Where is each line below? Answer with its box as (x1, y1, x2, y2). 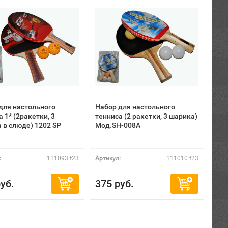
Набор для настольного (95, 103, 175, 111)
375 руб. (95, 178, 134, 190)
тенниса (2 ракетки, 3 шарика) (95, 112, 197, 120)
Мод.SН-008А (95, 121, 140, 129)
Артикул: (95, 155, 121, 162)
